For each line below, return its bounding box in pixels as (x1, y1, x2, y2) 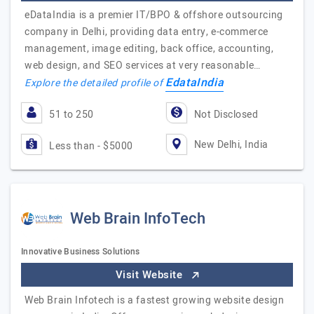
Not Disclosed (193, 107, 258, 122)
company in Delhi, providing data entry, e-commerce (25, 25, 269, 39)
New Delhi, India (193, 137, 268, 152)
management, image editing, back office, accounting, (25, 41, 274, 56)
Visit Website (115, 267, 186, 282)
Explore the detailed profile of (25, 76, 166, 90)
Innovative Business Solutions (21, 245, 140, 258)
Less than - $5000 (49, 139, 133, 153)
